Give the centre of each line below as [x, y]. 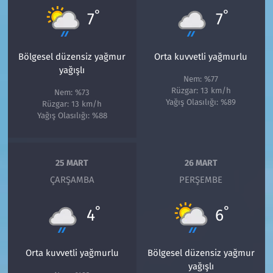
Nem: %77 [201, 80]
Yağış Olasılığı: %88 [72, 116]
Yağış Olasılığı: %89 [201, 103]
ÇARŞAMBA [72, 180]
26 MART [201, 163]
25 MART [72, 163]
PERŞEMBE [201, 180]
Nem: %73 [72, 93]
